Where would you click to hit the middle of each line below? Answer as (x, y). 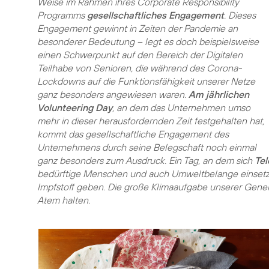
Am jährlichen (219, 94)
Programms (62, 15)
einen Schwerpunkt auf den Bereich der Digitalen (140, 55)
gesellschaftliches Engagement (156, 15)
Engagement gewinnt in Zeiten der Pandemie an (138, 28)
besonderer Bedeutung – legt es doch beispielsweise (148, 41)
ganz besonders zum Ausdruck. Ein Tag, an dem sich (146, 160)
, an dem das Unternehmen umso (181, 107)
